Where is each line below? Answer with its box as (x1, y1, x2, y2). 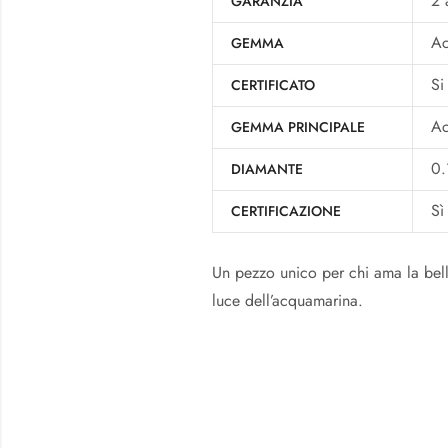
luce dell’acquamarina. (212, 288, 364, 312)
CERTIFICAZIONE (231, 200, 342, 221)
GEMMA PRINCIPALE (231, 116, 366, 137)
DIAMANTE (231, 158, 304, 179)
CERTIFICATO (231, 74, 316, 95)
